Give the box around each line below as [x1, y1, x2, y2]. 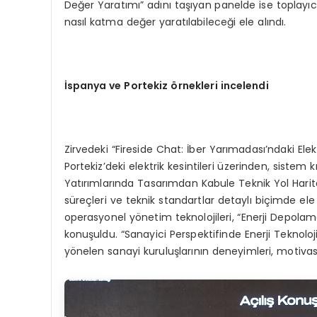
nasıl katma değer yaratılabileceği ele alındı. [64, 15, 287, 30]
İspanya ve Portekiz [64, 79, 171, 93]
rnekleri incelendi [178, 79, 269, 93]
